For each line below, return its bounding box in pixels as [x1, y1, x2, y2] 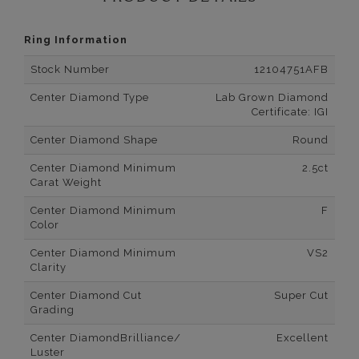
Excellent [276, 332, 329, 345]
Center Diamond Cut [30, 289, 142, 302]
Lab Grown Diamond [216, 91, 329, 104]
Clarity [30, 261, 67, 274]
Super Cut [274, 289, 329, 302]
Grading [30, 304, 75, 317]
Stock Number [30, 63, 110, 76]
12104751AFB [254, 63, 329, 76]
